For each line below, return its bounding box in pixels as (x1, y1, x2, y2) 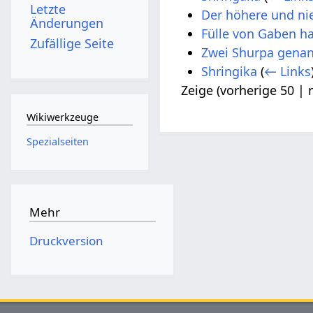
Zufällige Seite (30, 34, 115, 52)
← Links (264, 63, 312, 80)
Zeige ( (181, 82, 221, 99)
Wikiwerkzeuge (26, 110, 99, 124)
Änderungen (30, 14, 104, 31)
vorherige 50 (220, 82, 295, 99)
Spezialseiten (26, 134, 89, 148)
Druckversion (29, 232, 103, 249)
